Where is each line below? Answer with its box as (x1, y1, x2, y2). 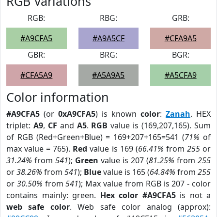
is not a (175, 190, 211, 201)
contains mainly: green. (6, 190, 100, 201)
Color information (6, 89, 109, 105)
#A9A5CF (92, 33, 124, 44)
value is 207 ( (98, 155, 149, 166)
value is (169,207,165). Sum (108, 120, 211, 131)
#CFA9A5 (164, 33, 197, 44)
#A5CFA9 (164, 70, 197, 80)
